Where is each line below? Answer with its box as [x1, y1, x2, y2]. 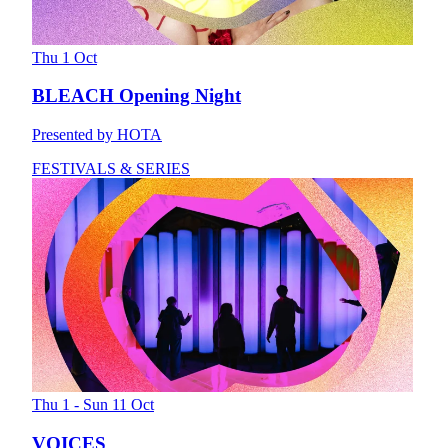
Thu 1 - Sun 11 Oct [32, 396, 154, 414]
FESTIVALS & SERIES [32, 160, 190, 178]
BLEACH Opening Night [32, 85, 241, 107]
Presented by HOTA [32, 126, 162, 144]
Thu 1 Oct [32, 48, 97, 66]
